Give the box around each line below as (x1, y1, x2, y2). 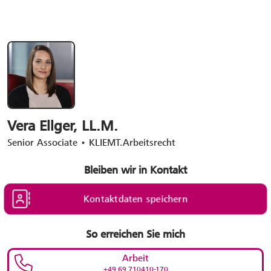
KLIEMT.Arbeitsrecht (89, 136, 175, 149)
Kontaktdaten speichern (83, 192, 188, 206)
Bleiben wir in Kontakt (84, 163, 187, 177)
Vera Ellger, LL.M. (7, 117, 118, 134)
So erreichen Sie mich (86, 227, 185, 241)
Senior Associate (7, 136, 77, 149)
